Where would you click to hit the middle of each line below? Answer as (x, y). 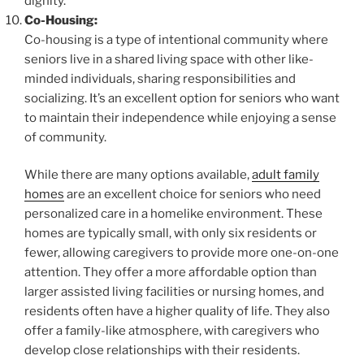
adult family (286, 175)
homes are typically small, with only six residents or (171, 234)
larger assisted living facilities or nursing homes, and (174, 292)
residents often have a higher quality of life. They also (177, 312)
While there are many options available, (138, 175)
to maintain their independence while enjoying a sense (180, 117)
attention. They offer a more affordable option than (171, 273)
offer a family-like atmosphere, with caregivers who (172, 331)
